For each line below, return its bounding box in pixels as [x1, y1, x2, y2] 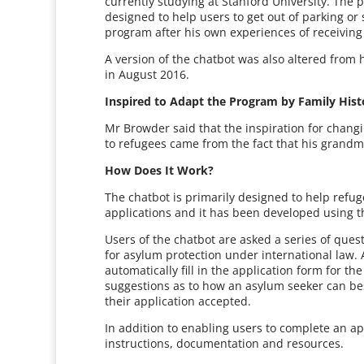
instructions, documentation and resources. [105, 336, 344, 351]
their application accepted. [105, 293, 252, 309]
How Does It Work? [105, 162, 214, 178]
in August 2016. [105, 67, 190, 82]
